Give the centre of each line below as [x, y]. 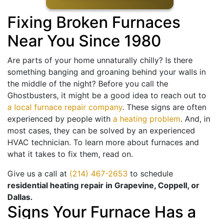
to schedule [150, 174]
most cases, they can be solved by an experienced [101, 131]
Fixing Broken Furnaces [94, 22]
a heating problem [147, 119]
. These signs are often [164, 107]
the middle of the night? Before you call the [88, 84]
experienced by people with [60, 119]
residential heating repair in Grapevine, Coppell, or [103, 186]
